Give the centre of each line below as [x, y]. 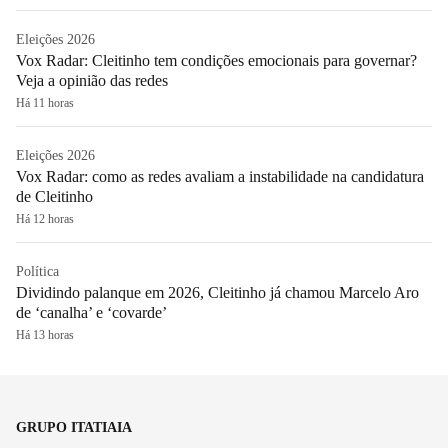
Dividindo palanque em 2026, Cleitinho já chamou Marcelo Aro [217, 292]
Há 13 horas [45, 334]
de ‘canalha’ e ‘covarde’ [91, 312]
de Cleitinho [54, 196]
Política [37, 271]
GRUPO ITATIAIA [74, 427]
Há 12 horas [45, 218]
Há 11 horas [45, 102]
